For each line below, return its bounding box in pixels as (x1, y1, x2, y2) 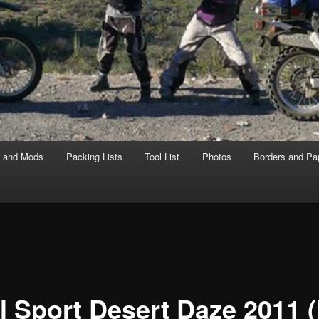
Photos (202, 150, 231, 164)
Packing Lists (66, 150, 122, 164)
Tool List (145, 150, 180, 164)
